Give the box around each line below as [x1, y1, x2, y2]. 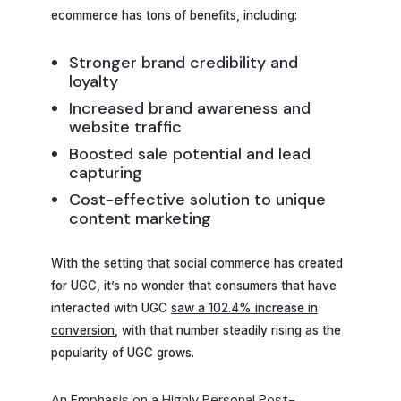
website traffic [69, 115, 183, 138]
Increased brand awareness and [69, 97, 311, 119]
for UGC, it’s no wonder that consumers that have [51, 277, 337, 293]
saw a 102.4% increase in [171, 300, 318, 315]
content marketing [69, 207, 212, 229]
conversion [51, 322, 115, 337]
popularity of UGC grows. [51, 345, 198, 360]
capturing [69, 161, 143, 183]
